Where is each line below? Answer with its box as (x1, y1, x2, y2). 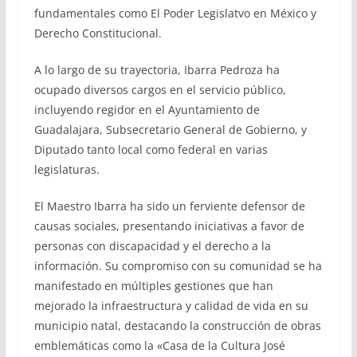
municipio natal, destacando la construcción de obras (33, 317, 321, 333)
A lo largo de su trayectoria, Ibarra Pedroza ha (33, 61, 280, 77)
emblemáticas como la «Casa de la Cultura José (33, 337, 285, 353)
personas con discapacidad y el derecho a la (33, 237, 271, 253)
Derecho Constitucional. (33, 25, 162, 41)
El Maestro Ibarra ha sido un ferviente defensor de (33, 198, 305, 214)
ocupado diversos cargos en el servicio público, (33, 81, 286, 97)
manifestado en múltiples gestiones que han (33, 277, 273, 293)
